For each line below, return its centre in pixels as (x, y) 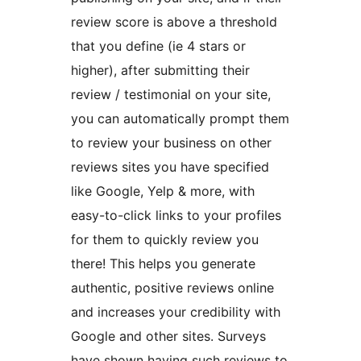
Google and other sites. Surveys (168, 336)
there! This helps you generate (163, 264)
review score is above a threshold (174, 22)
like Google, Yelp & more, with (163, 191)
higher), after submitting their (160, 71)
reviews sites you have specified (170, 167)
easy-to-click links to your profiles (176, 216)
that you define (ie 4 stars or (158, 46)
